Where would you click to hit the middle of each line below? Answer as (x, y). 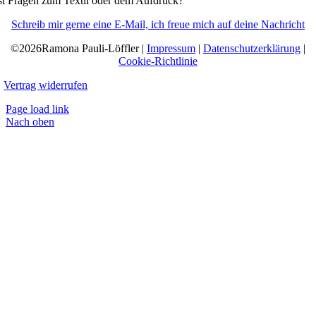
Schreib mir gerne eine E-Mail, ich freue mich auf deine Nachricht (158, 24)
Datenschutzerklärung (252, 48)
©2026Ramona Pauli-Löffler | (79, 48)
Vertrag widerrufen (46, 85)
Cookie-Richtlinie (158, 61)
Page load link (37, 109)
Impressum (171, 48)
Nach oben (30, 122)
